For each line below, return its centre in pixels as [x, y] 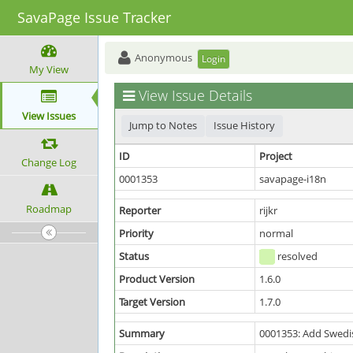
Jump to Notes [163, 125]
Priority [136, 233]
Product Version [157, 279]
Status [134, 256]
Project [276, 156]
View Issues [49, 116]
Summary [142, 333]
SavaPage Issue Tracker [94, 17]
